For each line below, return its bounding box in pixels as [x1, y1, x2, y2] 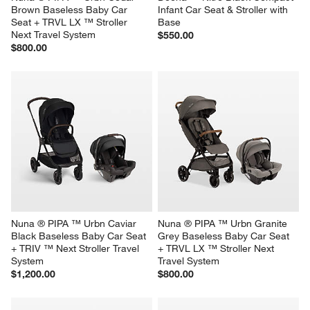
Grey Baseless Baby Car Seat [158, 230, 292, 243]
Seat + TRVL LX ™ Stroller [11, 15, 131, 28]
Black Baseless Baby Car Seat [11, 230, 149, 243]
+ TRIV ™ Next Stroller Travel [11, 242, 143, 255]
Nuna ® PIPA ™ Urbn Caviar [11, 217, 140, 230]
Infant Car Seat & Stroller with [158, 3, 291, 16]
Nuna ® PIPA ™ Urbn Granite [158, 217, 290, 230]
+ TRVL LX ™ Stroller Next [158, 242, 277, 255]
